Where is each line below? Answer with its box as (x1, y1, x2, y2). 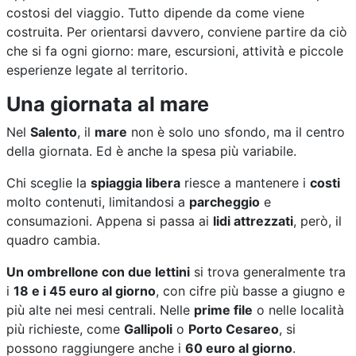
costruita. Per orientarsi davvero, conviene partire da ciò (6, 23, 347, 40)
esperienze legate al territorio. (6, 61, 188, 78)
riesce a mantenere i (180, 174, 310, 191)
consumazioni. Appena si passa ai (6, 212, 213, 229)
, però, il (293, 212, 342, 229)
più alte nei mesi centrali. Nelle (6, 301, 194, 318)
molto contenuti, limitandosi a (6, 193, 189, 210)
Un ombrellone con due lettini (6, 263, 190, 280)
